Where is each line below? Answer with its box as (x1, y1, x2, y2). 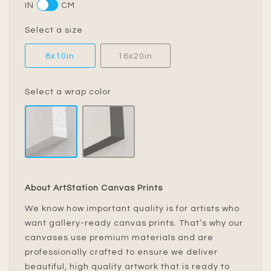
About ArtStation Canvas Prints (25, 184, 163, 193)
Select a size (25, 26, 83, 35)
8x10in (45, 52, 75, 61)
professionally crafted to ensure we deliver (25, 248, 218, 257)
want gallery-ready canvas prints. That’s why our (25, 219, 243, 228)
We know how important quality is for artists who (25, 204, 240, 214)
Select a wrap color (25, 88, 111, 97)
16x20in (118, 52, 153, 61)
